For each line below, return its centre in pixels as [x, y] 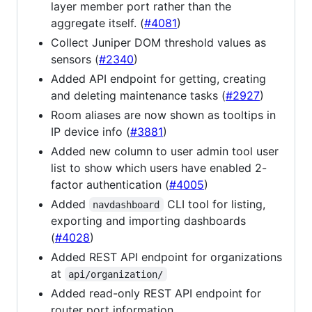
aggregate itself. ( [97, 23]
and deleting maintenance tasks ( [138, 95]
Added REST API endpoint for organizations [166, 257]
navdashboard [126, 204]
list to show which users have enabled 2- [159, 167]
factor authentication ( [110, 184]
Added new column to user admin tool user [165, 151]
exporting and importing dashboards [148, 220]
